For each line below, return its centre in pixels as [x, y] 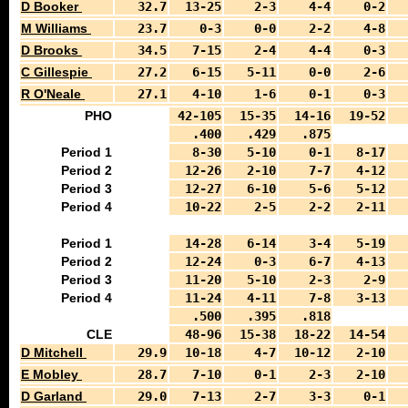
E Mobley [51, 374]
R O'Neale [53, 94]
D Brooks [51, 50]
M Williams [56, 28]
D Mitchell [54, 352]
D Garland [54, 396]
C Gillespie [56, 72]
